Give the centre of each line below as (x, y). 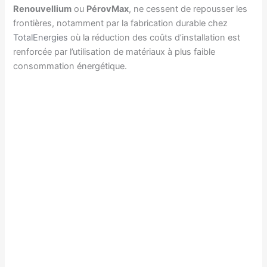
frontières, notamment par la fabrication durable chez (121, 23)
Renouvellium (43, 9)
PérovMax (108, 9)
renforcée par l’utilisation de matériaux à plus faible (114, 52)
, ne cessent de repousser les (188, 9)
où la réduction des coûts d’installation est (154, 37)
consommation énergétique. (70, 66)
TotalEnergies (41, 37)
